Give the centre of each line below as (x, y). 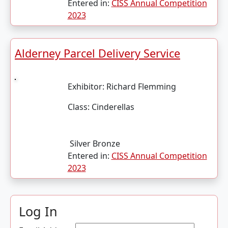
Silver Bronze (95, 144)
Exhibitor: (87, 87)
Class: (78, 107)
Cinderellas (112, 107)
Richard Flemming (141, 87)
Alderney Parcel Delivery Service (97, 53)
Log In (38, 211)
